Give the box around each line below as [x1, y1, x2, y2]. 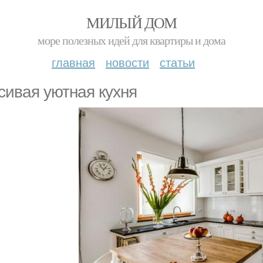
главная [52, 53, 95, 70]
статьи [160, 53, 195, 70]
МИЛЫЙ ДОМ [86, 12, 177, 32]
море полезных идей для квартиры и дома [38, 32, 225, 48]
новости [106, 53, 149, 70]
